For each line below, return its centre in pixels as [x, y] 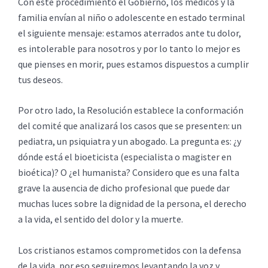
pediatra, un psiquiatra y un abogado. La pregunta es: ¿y [130, 141]
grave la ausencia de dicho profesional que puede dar [124, 188]
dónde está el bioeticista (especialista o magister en [125, 157]
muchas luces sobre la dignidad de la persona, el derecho [132, 204]
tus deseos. [40, 79]
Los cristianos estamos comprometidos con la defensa [130, 250]
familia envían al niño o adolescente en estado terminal [132, 17]
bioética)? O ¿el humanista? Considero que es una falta [129, 173]
